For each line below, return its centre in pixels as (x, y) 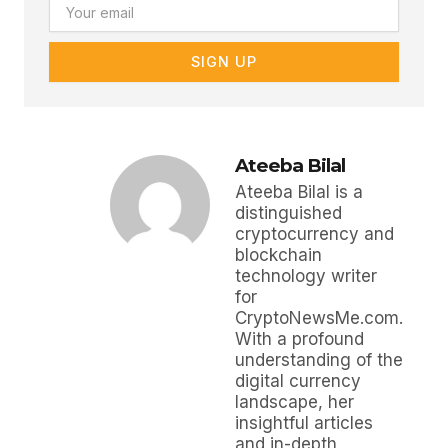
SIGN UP (224, 62)
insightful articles (304, 423)
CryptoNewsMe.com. (319, 318)
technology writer (306, 276)
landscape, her (294, 402)
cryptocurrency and (314, 234)
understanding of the (319, 360)
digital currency (298, 381)
